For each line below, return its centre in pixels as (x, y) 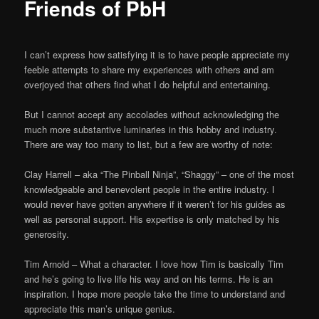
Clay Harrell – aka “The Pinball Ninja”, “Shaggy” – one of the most (159, 174)
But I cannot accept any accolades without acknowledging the (152, 114)
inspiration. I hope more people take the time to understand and (155, 294)
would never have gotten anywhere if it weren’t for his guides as (155, 204)
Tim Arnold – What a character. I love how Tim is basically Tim (154, 264)
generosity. (47, 234)
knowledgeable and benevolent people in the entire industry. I (150, 189)
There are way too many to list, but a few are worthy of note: (149, 144)
